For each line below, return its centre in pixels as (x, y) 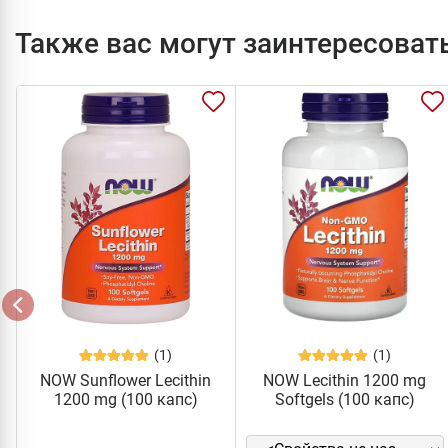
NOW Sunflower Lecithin (126, 380)
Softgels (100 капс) (344, 399)
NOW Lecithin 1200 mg (345, 380)
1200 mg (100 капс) (125, 399)
